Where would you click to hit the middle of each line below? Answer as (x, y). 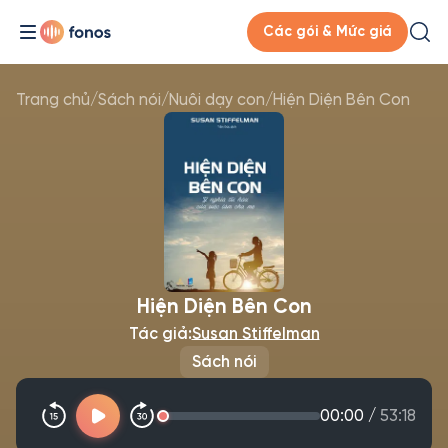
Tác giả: (160, 333)
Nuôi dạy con (217, 99)
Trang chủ (53, 99)
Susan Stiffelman (255, 333)
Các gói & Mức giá (327, 31)
